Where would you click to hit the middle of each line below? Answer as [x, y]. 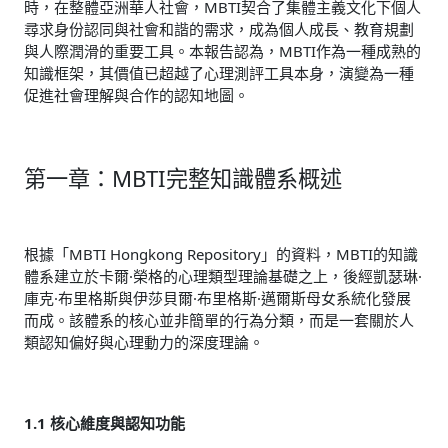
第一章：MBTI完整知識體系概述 [183, 178]
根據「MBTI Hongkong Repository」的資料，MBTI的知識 [221, 253]
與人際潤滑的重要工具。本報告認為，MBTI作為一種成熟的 [222, 51]
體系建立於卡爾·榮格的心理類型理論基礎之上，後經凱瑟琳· [223, 275]
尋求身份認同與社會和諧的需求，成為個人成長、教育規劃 [219, 29]
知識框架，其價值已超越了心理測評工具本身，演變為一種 [219, 73]
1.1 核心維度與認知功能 [104, 422]
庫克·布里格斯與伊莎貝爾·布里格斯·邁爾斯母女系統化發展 [217, 297]
